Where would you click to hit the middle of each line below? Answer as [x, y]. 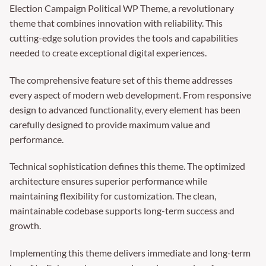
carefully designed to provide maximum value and [110, 124]
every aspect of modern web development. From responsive [130, 94]
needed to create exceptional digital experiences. [108, 52]
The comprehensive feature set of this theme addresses [121, 80]
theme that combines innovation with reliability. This [116, 23]
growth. [25, 226]
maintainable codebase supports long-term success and [122, 211]
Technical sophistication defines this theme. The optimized [127, 166]
